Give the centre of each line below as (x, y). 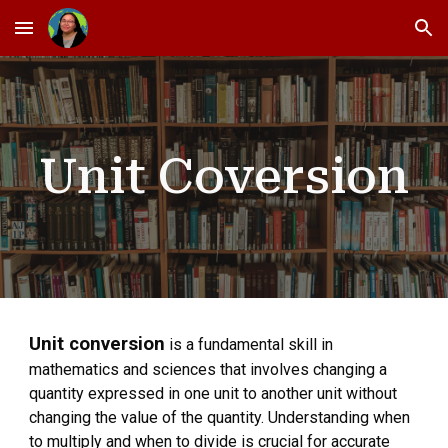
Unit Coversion (224, 177)
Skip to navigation (369, 37)
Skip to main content (87, 37)
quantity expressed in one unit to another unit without (213, 393)
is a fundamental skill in (249, 344)
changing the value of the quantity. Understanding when (220, 417)
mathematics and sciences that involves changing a (208, 369)
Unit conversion (97, 344)
